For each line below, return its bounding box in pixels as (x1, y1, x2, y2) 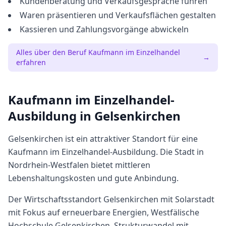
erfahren (16, 58, 46, 67)
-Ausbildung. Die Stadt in (110, 146, 204, 157)
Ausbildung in (8, 107, 94, 124)
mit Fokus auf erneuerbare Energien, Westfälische (8, 207, 199, 218)
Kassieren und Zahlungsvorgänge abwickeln (20, 24, 189, 35)
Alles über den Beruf (16, 47, 88, 57)
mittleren (115, 159, 150, 171)
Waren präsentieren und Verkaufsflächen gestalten (20, 10, 216, 21)
